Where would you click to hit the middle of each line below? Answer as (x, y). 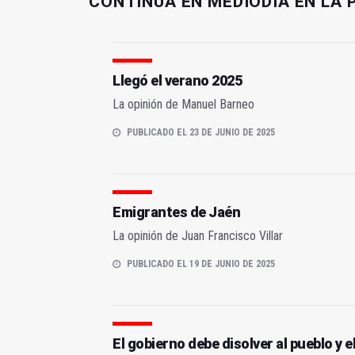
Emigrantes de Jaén (176, 212)
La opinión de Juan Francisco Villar (198, 236)
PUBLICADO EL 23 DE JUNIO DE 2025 (201, 133)
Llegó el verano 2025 (177, 81)
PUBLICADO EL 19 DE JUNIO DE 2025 (201, 264)
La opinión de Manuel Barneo (183, 105)
